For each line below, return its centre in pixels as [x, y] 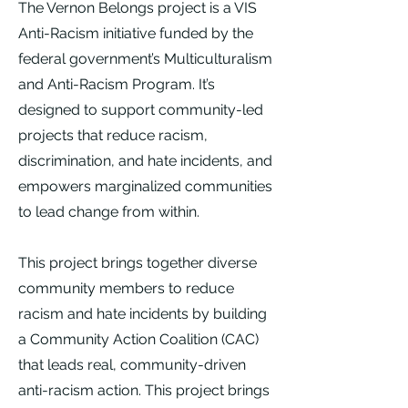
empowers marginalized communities [145, 186]
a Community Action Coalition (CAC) [138, 339]
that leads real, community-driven [132, 365]
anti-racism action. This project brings [144, 390]
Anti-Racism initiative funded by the [136, 33]
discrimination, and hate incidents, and [145, 161]
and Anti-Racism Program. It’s [117, 84]
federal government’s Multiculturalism [145, 59]
